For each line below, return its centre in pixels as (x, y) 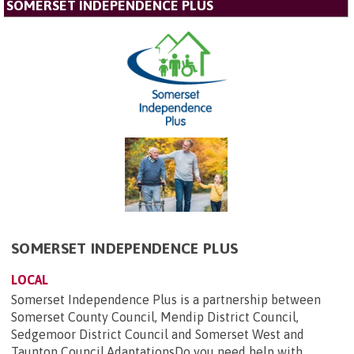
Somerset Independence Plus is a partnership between (166, 299)
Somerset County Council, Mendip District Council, (155, 316)
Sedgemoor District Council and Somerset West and (158, 334)
